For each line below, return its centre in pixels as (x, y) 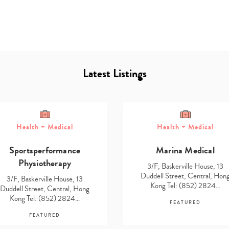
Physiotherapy (45, 163)
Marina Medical (185, 151)
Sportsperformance (45, 151)
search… (126, 139)
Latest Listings (114, 73)
